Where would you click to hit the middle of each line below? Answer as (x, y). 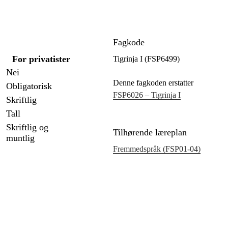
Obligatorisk (29, 86)
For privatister (41, 59)
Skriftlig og (27, 127)
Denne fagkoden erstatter (153, 83)
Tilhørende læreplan (150, 133)
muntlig (20, 138)
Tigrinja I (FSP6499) (146, 59)
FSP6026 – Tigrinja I (147, 95)
